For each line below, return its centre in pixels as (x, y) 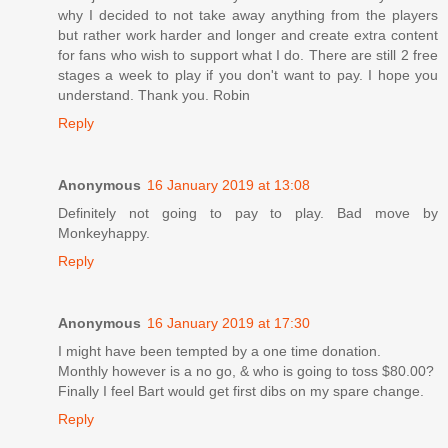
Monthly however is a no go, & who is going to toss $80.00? (246, 370)
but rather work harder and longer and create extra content (248, 34)
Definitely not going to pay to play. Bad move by (248, 212)
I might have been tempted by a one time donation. (219, 350)
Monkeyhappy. (104, 232)
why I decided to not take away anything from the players (248, 14)
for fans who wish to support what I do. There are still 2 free (248, 54)
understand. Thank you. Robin (154, 94)
